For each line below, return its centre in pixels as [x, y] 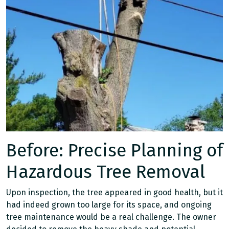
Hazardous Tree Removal [106, 172]
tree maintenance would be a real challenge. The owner [111, 217]
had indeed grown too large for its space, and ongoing [109, 205]
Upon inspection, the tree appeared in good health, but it [114, 192]
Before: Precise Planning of [114, 150]
